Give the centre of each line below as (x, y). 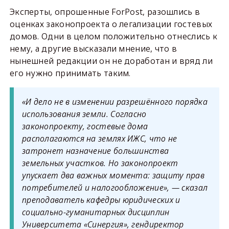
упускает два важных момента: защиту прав (113, 175)
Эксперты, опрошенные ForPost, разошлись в (105, 12)
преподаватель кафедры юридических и (101, 200)
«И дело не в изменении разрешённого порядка (114, 102)
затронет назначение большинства (95, 151)
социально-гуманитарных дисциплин (96, 212)
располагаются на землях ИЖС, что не (99, 139)
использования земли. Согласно (84, 114)
